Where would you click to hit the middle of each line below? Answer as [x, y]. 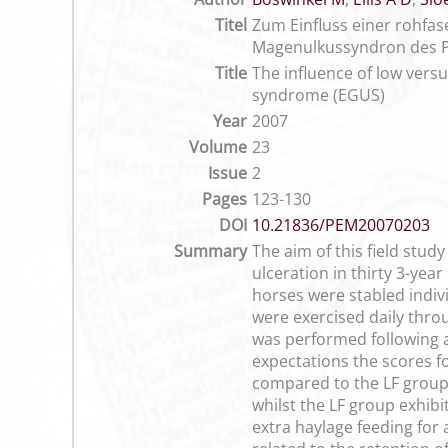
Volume [218, 147]
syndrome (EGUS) [318, 95]
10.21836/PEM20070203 [341, 225]
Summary [210, 251]
